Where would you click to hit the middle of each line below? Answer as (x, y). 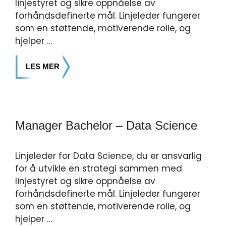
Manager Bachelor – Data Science (106, 125)
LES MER (43, 66)
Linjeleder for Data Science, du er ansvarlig (108, 156)
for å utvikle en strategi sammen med (99, 168)
